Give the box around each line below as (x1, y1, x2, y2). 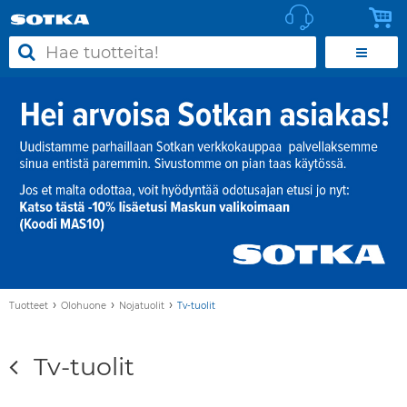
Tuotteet (9, 300, 48, 313)
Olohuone (61, 300, 106, 313)
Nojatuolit (119, 300, 164, 313)
